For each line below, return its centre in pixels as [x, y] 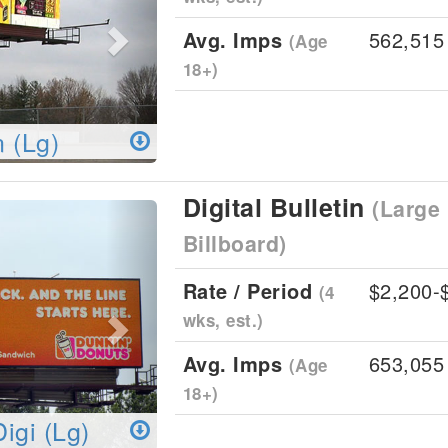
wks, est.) [223, 320]
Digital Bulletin [277, 207]
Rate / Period [250, 290]
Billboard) [234, 243]
